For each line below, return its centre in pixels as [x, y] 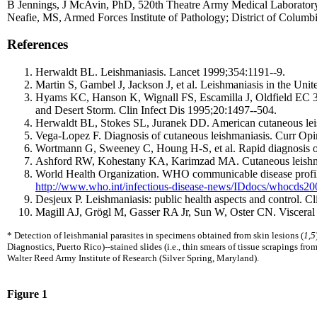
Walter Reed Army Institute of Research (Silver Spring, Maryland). [133, 258]
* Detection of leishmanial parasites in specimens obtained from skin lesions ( [155, 236]
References [38, 45]
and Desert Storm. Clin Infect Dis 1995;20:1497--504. [156, 110]
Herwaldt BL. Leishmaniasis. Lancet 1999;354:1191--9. [160, 72]
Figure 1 [27, 294]
